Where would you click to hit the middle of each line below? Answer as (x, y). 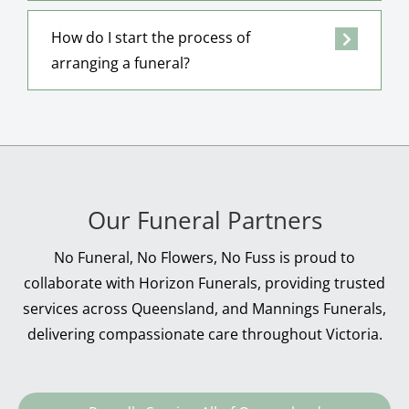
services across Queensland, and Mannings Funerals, (204, 309)
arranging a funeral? (120, 63)
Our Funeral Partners (204, 220)
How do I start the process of (150, 38)
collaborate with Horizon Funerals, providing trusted (204, 283)
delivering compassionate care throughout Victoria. (204, 335)
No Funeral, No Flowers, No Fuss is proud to (204, 258)
